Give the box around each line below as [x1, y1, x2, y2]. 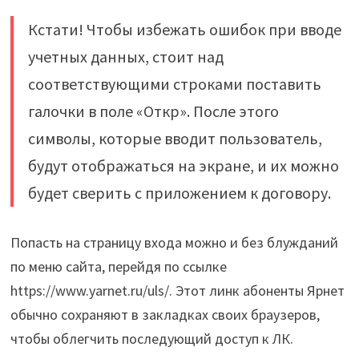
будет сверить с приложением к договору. [27, 182, 331, 203]
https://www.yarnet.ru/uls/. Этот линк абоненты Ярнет [10, 280, 345, 300]
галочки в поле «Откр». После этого [27, 100, 279, 121]
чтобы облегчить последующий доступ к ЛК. [10, 329, 293, 348]
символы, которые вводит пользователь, [27, 127, 322, 148]
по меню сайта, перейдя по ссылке [10, 256, 227, 276]
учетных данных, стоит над [27, 46, 224, 67]
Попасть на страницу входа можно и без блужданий [10, 232, 338, 252]
